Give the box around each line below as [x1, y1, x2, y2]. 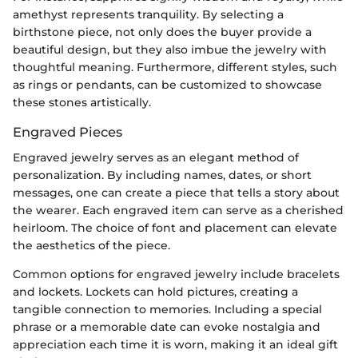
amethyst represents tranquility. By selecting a [13, 7, 284, 22]
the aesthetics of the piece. [13, 238, 170, 253]
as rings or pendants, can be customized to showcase [13, 78, 322, 92]
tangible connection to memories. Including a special [13, 302, 322, 317]
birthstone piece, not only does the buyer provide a [13, 25, 312, 39]
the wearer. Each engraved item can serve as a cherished [13, 203, 344, 218]
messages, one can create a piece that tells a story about [13, 185, 340, 201]
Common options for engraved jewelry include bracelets [13, 267, 340, 282]
